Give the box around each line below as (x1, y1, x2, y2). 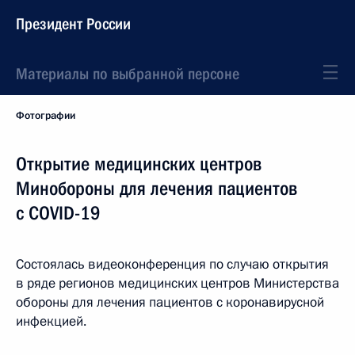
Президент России (16, 14, 131, 33)
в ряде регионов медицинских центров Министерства (16, 274, 339, 292)
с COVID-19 (16, 202, 101, 224)
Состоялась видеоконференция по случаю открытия (16, 255, 329, 273)
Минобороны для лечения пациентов (16, 177, 297, 200)
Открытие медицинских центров (16, 153, 261, 175)
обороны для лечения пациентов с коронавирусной (16, 293, 324, 311)
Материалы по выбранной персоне (16, 64, 239, 83)
